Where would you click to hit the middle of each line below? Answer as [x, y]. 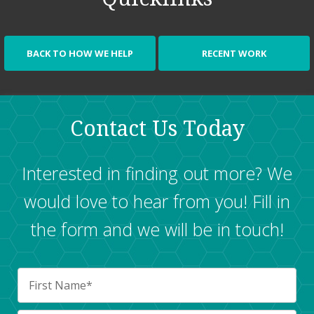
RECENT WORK [234, 53]
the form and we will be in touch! [157, 229]
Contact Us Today [157, 128]
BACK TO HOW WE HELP [80, 53]
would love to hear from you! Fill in [157, 201]
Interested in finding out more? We [157, 173]
